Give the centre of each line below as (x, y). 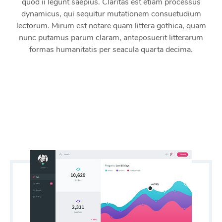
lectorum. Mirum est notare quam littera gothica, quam (111, 26)
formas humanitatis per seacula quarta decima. (111, 49)
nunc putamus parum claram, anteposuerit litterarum (111, 37)
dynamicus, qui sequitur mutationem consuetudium (111, 14)
